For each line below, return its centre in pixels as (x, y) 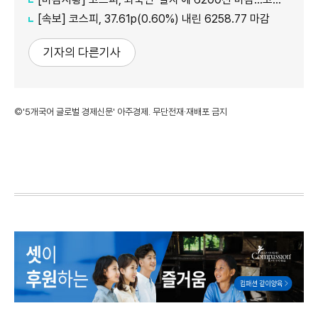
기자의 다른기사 (82, 52)
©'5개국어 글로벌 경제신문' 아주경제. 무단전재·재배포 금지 (121, 111)
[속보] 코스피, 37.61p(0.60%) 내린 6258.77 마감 (154, 18)
